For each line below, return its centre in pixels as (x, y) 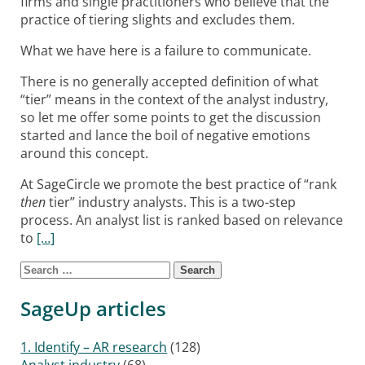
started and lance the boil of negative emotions (166, 135)
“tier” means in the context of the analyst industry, (175, 99)
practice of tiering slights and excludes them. (158, 19)
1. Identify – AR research (94, 347)
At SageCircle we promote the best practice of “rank (179, 184)
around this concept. (85, 153)
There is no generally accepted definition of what (170, 81)
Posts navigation (83, 285)
